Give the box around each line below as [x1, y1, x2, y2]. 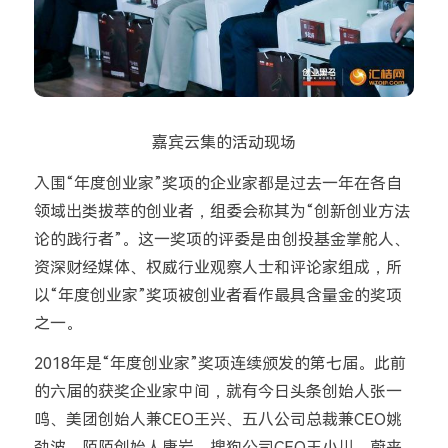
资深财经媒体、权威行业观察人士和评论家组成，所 [33, 257, 402, 277]
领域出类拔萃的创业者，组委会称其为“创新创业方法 [33, 201, 410, 221]
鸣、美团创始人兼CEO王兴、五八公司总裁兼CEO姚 [33, 410, 402, 430]
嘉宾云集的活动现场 [152, 132, 296, 152]
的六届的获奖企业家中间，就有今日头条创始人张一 [33, 382, 402, 402]
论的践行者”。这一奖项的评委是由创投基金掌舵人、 [33, 229, 410, 249]
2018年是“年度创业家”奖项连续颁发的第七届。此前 [33, 354, 406, 374]
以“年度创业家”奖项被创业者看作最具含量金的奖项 [33, 285, 402, 305]
